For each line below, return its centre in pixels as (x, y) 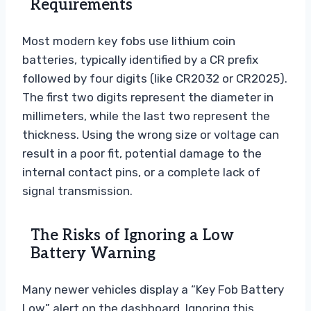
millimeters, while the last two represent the (146, 116)
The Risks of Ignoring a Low (132, 236)
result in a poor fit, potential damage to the (142, 154)
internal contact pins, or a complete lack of (141, 173)
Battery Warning (93, 254)
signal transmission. (77, 191)
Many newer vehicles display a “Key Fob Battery (153, 290)
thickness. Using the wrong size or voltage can (151, 135)
